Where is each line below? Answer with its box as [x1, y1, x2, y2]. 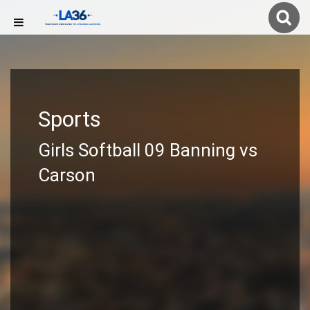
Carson [38, 165, 95, 185]
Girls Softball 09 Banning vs [38, 140, 257, 161]
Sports [38, 106, 101, 132]
